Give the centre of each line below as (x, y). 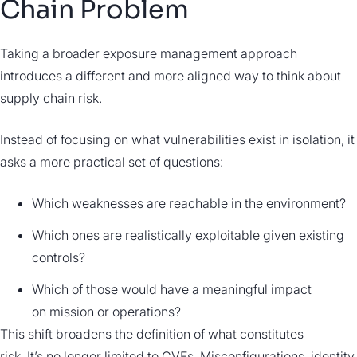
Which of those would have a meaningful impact (172, 289)
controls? (59, 257)
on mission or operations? (108, 311)
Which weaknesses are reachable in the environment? (189, 203)
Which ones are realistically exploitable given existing (188, 235)
